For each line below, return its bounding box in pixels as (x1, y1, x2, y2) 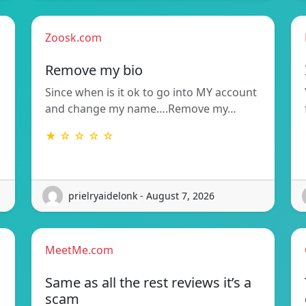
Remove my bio (45, 60, 143, 79)
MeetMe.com (45, 242, 113, 258)
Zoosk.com (45, 29, 102, 45)
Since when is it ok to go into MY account (45, 84, 257, 100)
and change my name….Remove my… (45, 100, 236, 116)
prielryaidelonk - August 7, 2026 (68, 189, 214, 203)
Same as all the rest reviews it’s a (45, 273, 251, 292)
